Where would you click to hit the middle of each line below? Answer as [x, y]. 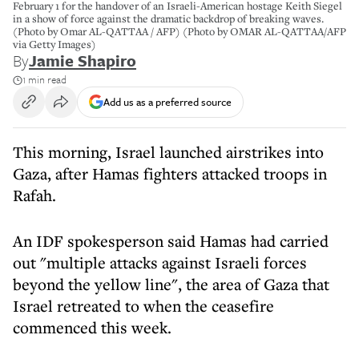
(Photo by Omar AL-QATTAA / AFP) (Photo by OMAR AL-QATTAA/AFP [179, 31]
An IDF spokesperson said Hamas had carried [171, 241]
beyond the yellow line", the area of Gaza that [171, 284]
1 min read [44, 79]
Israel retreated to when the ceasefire [143, 306]
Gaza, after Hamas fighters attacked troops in [170, 173]
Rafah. [34, 195]
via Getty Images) [54, 44]
